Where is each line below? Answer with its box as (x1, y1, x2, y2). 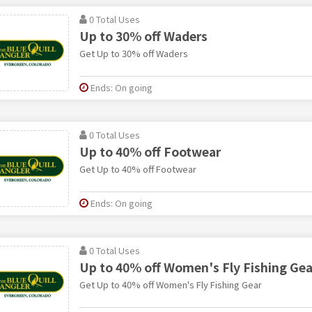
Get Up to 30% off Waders (79, 46, 188, 60)
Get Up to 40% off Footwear (79, 162, 196, 175)
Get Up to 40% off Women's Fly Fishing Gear (79, 277, 262, 291)
